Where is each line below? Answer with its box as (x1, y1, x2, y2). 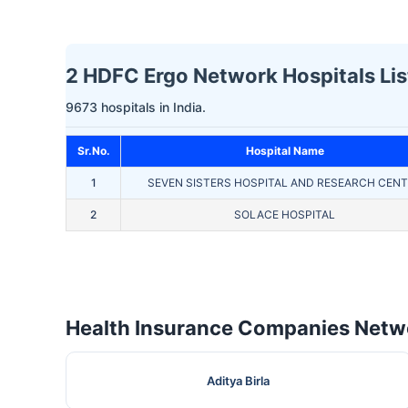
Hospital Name (245, 144, 324, 158)
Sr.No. (76, 144, 110, 158)
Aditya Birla (207, 373, 270, 389)
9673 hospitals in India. (66, 99, 206, 116)
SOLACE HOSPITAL (234, 208, 335, 222)
